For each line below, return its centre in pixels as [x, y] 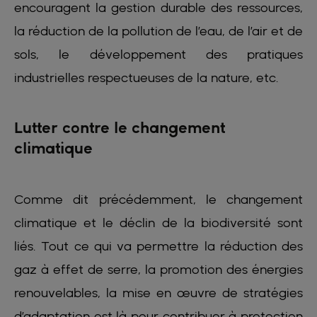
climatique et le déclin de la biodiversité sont [158, 223]
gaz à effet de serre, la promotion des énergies [158, 270]
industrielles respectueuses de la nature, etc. [146, 78]
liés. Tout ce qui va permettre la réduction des [158, 246]
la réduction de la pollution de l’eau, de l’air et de [158, 31]
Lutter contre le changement [120, 128]
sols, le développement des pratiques [158, 54]
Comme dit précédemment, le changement [158, 200]
